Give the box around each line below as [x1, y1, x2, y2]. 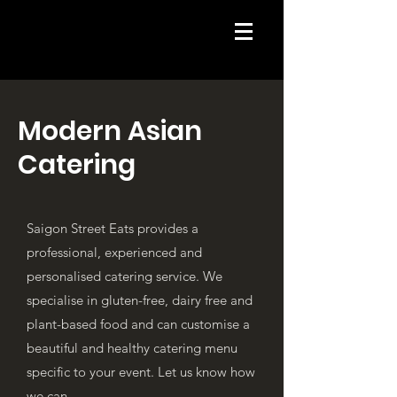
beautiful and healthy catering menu [27, 339, 237, 356]
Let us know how [158, 363, 255, 380]
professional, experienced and [27, 244, 202, 261]
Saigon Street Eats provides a [27, 220, 198, 237]
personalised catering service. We [27, 268, 222, 284]
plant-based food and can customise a [27, 315, 250, 332]
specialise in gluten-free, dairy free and [27, 292, 253, 308]
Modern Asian [18, 113, 202, 150]
